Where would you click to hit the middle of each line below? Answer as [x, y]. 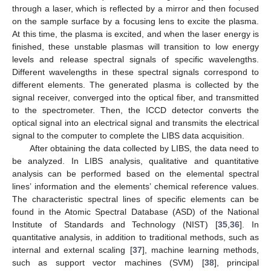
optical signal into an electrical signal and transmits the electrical [135, 122]
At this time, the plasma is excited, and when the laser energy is [135, 34]
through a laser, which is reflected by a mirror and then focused [135, 8]
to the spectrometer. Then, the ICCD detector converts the [135, 110]
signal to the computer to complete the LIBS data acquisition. [128, 135]
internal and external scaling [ [72, 250]
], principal [237, 262]
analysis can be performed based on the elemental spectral [135, 173]
